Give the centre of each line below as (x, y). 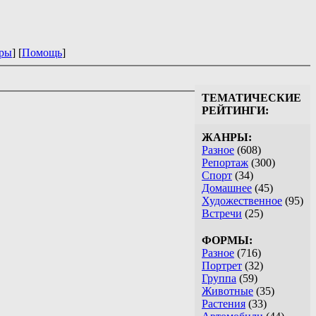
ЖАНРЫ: (227, 138)
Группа (219, 279)
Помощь (42, 53)
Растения (224, 304)
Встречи (222, 214)
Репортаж (225, 163)
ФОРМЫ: (227, 241)
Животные (227, 291)
